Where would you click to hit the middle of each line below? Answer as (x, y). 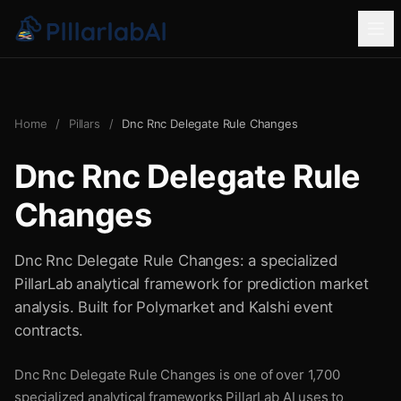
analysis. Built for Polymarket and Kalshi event (174, 307)
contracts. (49, 330)
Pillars (84, 124)
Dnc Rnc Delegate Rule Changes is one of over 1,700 (177, 375)
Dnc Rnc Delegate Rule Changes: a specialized (176, 260)
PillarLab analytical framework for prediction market (192, 284)
